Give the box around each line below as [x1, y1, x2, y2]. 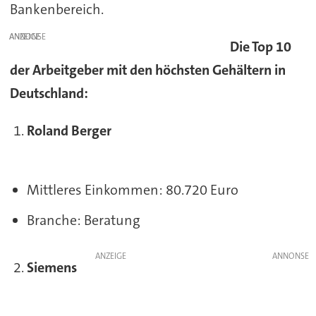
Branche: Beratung [26, 211, 140, 230]
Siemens [26, 258, 77, 277]
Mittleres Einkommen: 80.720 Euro [26, 181, 238, 200]
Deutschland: [9, 83, 88, 102]
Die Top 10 [230, 37, 292, 56]
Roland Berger [26, 121, 111, 140]
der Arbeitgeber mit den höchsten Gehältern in [9, 60, 286, 79]
